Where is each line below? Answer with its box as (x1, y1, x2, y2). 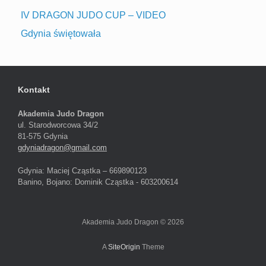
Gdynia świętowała (21, 28, 101, 39)
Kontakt (18, 85, 50, 95)
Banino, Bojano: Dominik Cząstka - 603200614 (18, 177, 178, 186)
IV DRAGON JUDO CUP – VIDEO (21, 10, 166, 21)
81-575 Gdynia (18, 132, 68, 141)
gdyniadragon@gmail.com (18, 143, 107, 153)
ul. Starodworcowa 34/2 (18, 121, 98, 130)
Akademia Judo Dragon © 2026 (82, 218, 184, 226)
